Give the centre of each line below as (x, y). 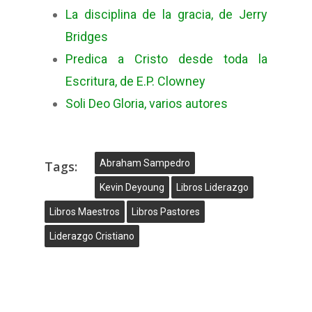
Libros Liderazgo (212, 188)
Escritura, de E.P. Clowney (135, 81)
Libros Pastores (166, 212)
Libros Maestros (85, 212)
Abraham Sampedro (145, 163)
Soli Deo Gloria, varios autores (147, 104)
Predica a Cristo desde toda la (166, 59)
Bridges (87, 37)
